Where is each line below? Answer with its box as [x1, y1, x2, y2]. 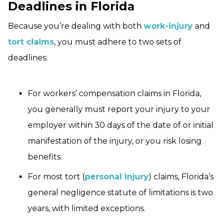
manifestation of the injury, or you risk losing [28, 136, 202, 146]
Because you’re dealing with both [8, 21, 144, 31]
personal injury [85, 172, 149, 182]
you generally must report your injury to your [28, 105, 210, 114]
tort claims [8, 37, 54, 47]
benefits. [28, 152, 62, 162]
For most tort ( [28, 172, 85, 182]
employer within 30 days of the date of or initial [28, 120, 214, 130]
